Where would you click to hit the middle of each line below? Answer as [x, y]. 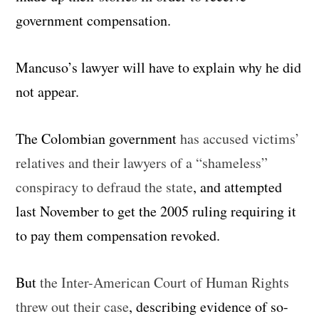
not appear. [48, 91]
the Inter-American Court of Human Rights [165, 282]
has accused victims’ [240, 138]
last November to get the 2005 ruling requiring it [156, 211]
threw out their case [73, 306]
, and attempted [238, 187]
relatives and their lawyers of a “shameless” [142, 162]
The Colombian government [98, 138]
